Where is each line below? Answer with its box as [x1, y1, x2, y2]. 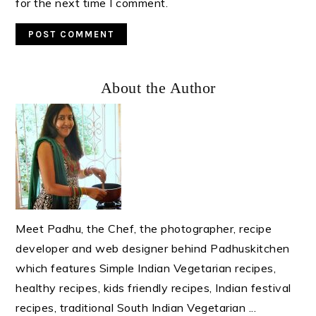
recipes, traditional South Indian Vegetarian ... [16, 300, 257, 315]
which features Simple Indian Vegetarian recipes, [16, 260, 276, 275]
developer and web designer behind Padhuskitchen [16, 241, 290, 255]
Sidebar [15, 94, 89, 118]
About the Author [100, 78, 216, 97]
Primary [15, 68, 90, 92]
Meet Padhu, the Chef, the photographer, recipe [16, 221, 272, 236]
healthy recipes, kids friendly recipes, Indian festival [16, 280, 291, 295]
